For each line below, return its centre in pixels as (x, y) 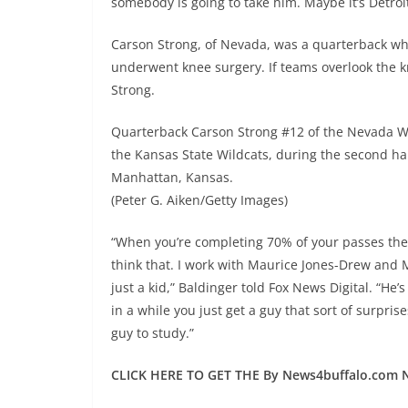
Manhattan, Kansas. (172, 178)
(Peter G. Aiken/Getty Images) (199, 200)
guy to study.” (153, 333)
